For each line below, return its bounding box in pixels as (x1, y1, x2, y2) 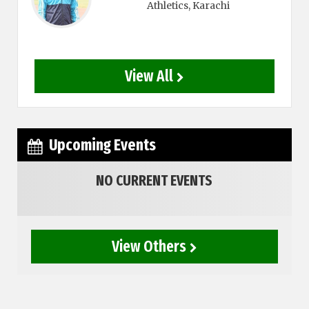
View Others (111, 237, 186, 257)
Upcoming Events (49, 135, 157, 155)
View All (124, 66, 173, 86)
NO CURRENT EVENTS (96, 172, 213, 190)
